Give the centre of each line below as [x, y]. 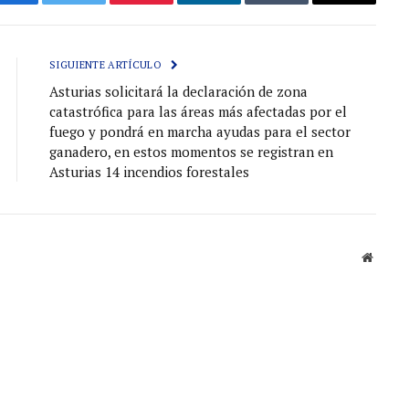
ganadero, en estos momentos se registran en [191, 152]
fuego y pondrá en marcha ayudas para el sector [200, 132]
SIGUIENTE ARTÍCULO [107, 65]
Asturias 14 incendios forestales [149, 172]
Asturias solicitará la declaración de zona [178, 92]
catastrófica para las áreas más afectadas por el [198, 112]
